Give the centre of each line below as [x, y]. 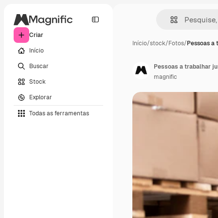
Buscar [39, 66]
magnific [165, 77]
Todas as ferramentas [59, 113]
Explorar [41, 97]
